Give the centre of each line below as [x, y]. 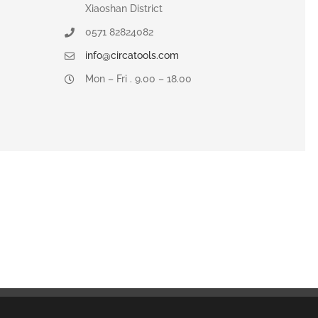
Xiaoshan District [124, 9]
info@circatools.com [132, 55]
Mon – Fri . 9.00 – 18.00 [138, 78]
